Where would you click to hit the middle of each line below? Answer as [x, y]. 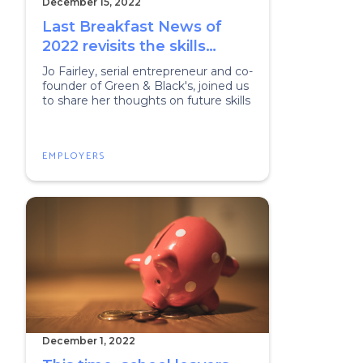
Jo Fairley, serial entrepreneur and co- [147, 71]
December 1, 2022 [89, 341]
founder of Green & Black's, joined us [145, 86]
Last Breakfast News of [132, 27]
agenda [71, 66]
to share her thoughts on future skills [146, 100]
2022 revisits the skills [124, 46]
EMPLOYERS [74, 156]
